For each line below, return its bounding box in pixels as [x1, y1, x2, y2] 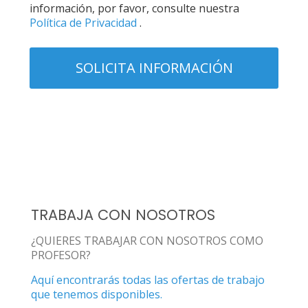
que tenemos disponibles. [31, 287, 162, 302]
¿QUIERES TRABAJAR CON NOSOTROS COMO [31, 233, 263, 248]
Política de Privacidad [30, 15, 140, 30]
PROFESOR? [31, 247, 91, 263]
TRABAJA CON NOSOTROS [31, 205, 215, 225]
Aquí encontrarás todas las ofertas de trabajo [31, 272, 265, 287]
